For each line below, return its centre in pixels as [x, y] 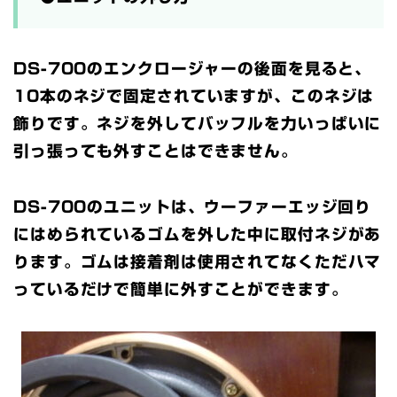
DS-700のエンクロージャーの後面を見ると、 [193, 68]
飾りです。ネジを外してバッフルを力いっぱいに [198, 123]
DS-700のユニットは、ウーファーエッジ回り [193, 206]
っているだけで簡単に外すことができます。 [181, 289]
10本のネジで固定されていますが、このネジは [194, 96]
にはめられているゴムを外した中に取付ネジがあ [198, 234]
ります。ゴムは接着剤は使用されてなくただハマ [198, 261]
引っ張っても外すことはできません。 [156, 151]
